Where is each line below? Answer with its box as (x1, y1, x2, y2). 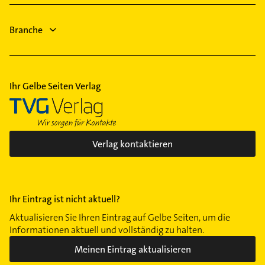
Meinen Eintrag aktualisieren (74, 243, 191, 256)
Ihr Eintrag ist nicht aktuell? (9, 193, 120, 206)
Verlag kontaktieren (92, 137, 173, 150)
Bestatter (21, 2, 59, 15)
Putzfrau (21, 19, 57, 32)
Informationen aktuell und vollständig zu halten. (9, 224, 204, 237)
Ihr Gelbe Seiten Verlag (9, 80, 101, 93)
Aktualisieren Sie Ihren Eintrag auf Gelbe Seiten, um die (9, 211, 230, 224)
